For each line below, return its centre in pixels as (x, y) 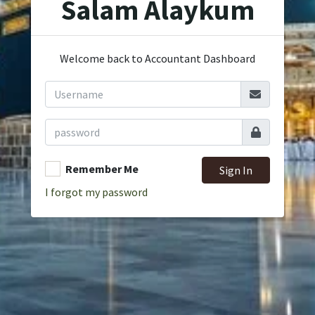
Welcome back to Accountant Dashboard (157, 58)
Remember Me (102, 169)
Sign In (236, 170)
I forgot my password (96, 192)
